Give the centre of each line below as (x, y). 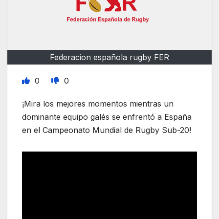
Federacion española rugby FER (109, 57)
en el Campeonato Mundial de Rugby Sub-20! (107, 130)
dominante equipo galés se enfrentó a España (107, 117)
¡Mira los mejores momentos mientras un (98, 104)
